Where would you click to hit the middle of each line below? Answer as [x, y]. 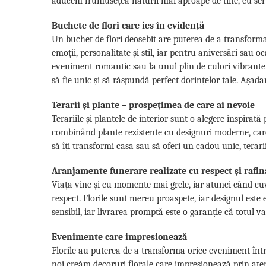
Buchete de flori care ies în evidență [128, 25]
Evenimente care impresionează [119, 237]
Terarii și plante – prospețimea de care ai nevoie [153, 105]
